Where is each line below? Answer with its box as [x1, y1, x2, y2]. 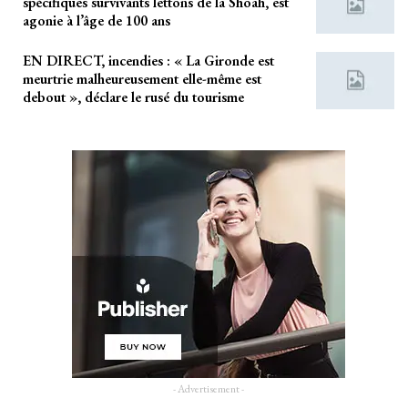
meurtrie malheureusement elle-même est [23, 68, 261, 88]
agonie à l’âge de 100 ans [23, 10, 170, 30]
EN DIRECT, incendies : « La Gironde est [23, 50, 274, 70]
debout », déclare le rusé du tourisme [23, 87, 244, 107]
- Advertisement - [173, 382, 244, 397]
